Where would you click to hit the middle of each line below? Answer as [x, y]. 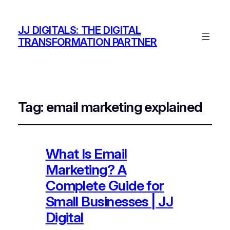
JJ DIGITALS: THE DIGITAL [79, 31]
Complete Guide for [105, 185]
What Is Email [86, 154]
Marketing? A [86, 169]
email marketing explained [124, 107]
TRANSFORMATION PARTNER [88, 42]
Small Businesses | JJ [109, 201]
